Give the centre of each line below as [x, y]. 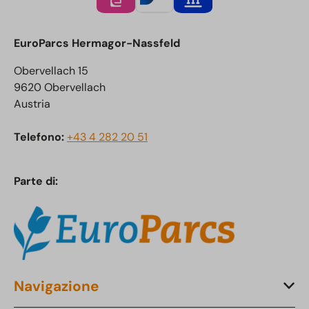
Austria [32, 104]
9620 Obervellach [60, 87]
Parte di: [36, 181]
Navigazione [57, 286]
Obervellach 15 [51, 71]
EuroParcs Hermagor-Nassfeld [97, 43]
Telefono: [40, 137]
